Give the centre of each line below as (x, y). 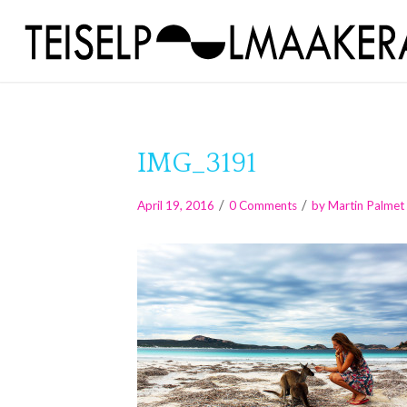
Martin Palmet (366, 205)
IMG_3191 (196, 164)
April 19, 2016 (175, 205)
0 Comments (263, 205)
